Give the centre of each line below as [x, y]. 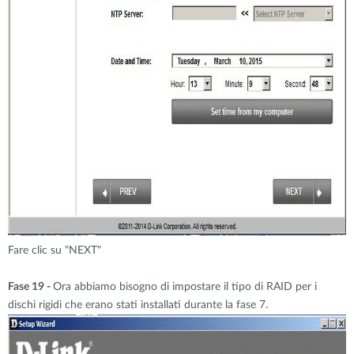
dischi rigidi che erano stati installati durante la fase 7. [138, 305]
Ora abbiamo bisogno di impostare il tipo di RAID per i [185, 287]
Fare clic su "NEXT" [55, 250]
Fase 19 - [30, 287]
